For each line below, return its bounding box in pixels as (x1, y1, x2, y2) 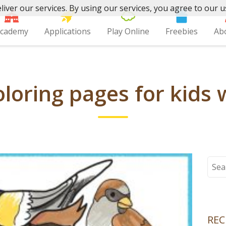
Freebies (165, 26, 198, 37)
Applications (44, 26, 91, 37)
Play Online (107, 26, 150, 37)
